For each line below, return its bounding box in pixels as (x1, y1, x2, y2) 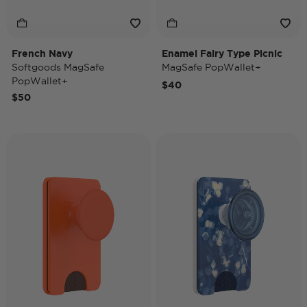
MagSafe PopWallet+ (162, 62, 261, 73)
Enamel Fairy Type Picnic (162, 48, 282, 59)
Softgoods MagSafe (12, 62, 104, 73)
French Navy (12, 48, 73, 59)
